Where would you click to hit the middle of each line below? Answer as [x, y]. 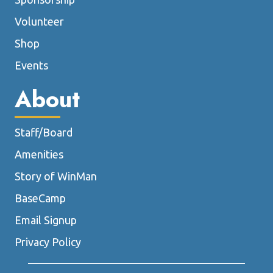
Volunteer [39, 21]
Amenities [39, 154]
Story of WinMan [56, 176]
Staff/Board [44, 132]
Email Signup [46, 220]
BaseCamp [40, 198]
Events [31, 65]
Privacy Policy [48, 242]
